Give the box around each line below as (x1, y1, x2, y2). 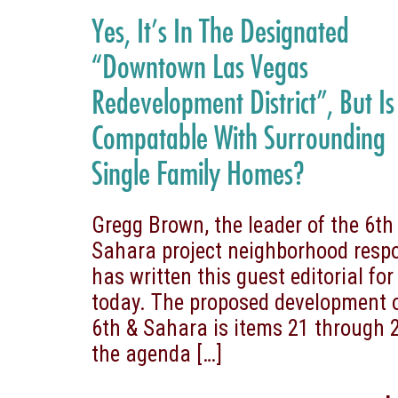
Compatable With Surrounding (92, 116, 386, 156)
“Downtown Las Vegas (92, 45, 309, 85)
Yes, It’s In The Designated (92, 10, 350, 50)
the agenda (92, 340, 192, 367)
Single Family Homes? (92, 152, 305, 192)
